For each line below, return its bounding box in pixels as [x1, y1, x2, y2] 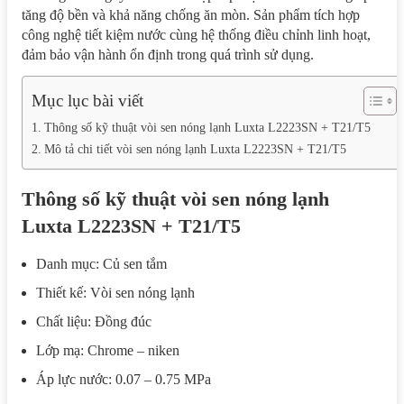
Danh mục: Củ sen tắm [36, 255, 167, 271]
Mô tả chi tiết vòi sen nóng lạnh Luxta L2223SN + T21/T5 [43, 141, 346, 156]
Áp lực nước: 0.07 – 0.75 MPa [36, 371, 211, 387]
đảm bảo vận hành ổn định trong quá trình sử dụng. [22, 46, 314, 62]
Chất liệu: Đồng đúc [36, 313, 151, 329]
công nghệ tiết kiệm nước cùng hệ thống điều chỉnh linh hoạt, [22, 26, 371, 42]
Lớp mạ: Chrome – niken [36, 342, 179, 358]
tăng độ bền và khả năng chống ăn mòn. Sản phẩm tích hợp [22, 6, 360, 23]
